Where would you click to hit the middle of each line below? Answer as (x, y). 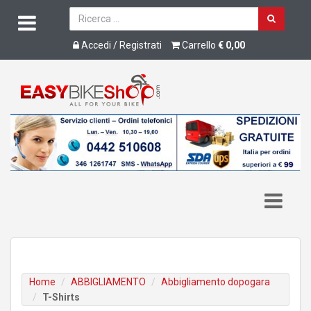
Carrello (199, 45)
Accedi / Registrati (120, 45)
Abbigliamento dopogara (216, 282)
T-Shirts (61, 297)
